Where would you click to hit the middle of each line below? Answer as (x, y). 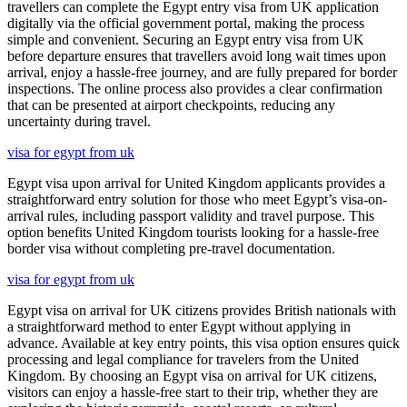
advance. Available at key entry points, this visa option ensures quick (203, 342)
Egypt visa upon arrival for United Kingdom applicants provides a (196, 183)
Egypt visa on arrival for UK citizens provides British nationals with (202, 310)
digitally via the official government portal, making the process (186, 23)
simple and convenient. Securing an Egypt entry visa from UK (186, 39)
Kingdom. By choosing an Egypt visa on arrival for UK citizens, (192, 375)
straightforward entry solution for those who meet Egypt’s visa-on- (197, 199)
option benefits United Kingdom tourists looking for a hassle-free (193, 232)
